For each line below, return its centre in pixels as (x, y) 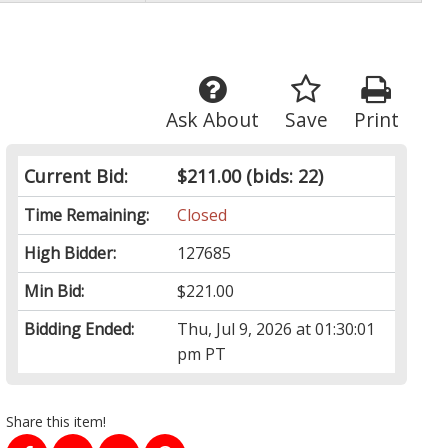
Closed (202, 215)
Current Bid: (76, 176)
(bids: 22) (282, 176)
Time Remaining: (87, 215)
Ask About (212, 120)
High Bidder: (70, 253)
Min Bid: (54, 291)
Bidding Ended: (79, 329)
